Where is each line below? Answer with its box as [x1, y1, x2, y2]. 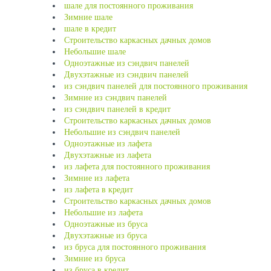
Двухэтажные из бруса [64, 231, 147, 240]
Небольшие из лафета [64, 208, 143, 217]
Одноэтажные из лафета [64, 139, 152, 148]
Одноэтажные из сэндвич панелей [64, 59, 189, 68]
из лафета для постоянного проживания [64, 162, 210, 171]
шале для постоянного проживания [64, 1, 193, 10]
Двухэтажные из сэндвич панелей [64, 70, 189, 79]
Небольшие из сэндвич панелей [64, 128, 180, 137]
